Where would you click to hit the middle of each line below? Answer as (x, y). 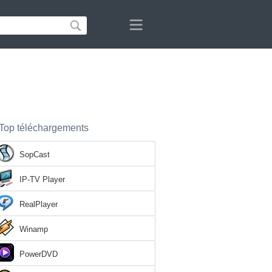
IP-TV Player (42, 179)
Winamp (34, 229)
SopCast (35, 155)
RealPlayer (39, 204)
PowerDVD (39, 254)
